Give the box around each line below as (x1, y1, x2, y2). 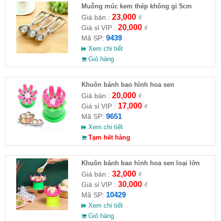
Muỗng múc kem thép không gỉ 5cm (81, 2, 192, 10)
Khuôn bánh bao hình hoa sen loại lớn (81, 159, 200, 167)
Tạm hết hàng (86, 134, 130, 142)
